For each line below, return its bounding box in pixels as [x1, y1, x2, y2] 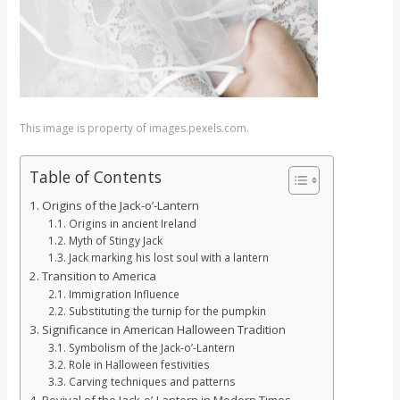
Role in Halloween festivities [68, 357, 210, 372]
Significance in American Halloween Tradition [42, 321, 287, 338]
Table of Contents [29, 165, 162, 187]
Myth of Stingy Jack [68, 233, 162, 248]
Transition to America [42, 268, 157, 285]
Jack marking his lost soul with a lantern [68, 250, 269, 265]
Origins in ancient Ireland [68, 216, 196, 231]
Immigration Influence [68, 287, 179, 302]
